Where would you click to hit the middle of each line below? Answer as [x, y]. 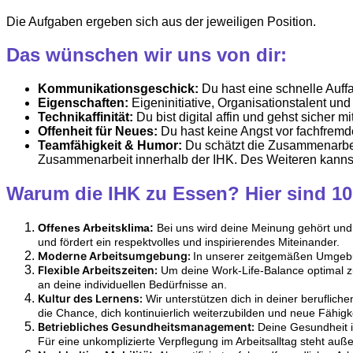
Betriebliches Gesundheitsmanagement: [146, 327]
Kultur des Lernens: [90, 299]
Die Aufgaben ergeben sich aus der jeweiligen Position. [161, 21]
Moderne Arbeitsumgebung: [115, 256]
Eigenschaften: [83, 103]
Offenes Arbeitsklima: [96, 228]
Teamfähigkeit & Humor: [110, 146]
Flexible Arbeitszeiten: [98, 270]
